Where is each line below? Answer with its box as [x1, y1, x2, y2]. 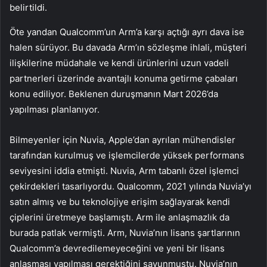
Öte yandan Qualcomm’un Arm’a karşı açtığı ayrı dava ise [10, 26, 244, 38]
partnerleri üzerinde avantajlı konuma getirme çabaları [10, 73, 238, 85]
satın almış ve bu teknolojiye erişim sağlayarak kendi [10, 196, 230, 208]
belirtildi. [10, 2, 47, 14]
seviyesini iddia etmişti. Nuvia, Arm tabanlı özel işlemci [10, 165, 239, 177]
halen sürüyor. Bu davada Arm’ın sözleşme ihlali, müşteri [10, 42, 247, 54]
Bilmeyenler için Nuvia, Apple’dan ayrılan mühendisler [10, 134, 235, 146]
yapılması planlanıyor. [10, 104, 100, 116]
